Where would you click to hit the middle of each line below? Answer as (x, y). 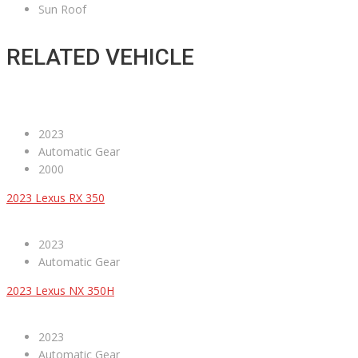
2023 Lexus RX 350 (56, 198)
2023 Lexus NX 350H (60, 291)
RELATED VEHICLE (100, 58)
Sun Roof (62, 10)
